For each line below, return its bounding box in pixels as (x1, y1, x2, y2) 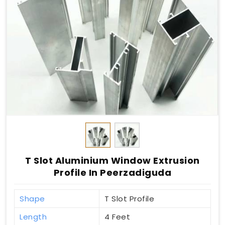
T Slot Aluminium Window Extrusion (25, 154, 200, 167)
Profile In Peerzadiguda (53, 166, 172, 179)
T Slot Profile (104, 193, 154, 204)
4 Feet (104, 211, 130, 222)
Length (20, 211, 47, 222)
